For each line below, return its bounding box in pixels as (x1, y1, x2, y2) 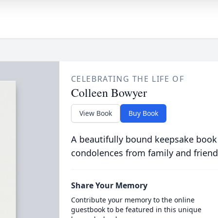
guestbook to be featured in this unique (71, 205, 201, 214)
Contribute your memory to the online (71, 195, 195, 204)
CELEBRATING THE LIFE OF (71, 73, 184, 84)
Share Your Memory (71, 180, 147, 191)
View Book (79, 109, 112, 118)
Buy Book (128, 109, 158, 118)
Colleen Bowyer (71, 85, 147, 100)
